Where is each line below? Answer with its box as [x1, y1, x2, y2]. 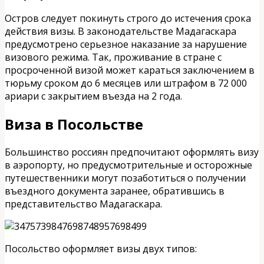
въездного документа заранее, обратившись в [5, 184, 225, 197]
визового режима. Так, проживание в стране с [5, 51, 222, 64]
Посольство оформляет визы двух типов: [5, 242, 197, 255]
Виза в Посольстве [5, 114, 143, 134]
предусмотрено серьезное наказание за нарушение [5, 38, 247, 51]
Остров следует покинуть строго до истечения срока [5, 12, 251, 25]
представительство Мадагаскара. [5, 197, 162, 210]
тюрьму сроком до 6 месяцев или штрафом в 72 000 [5, 77, 247, 90]
